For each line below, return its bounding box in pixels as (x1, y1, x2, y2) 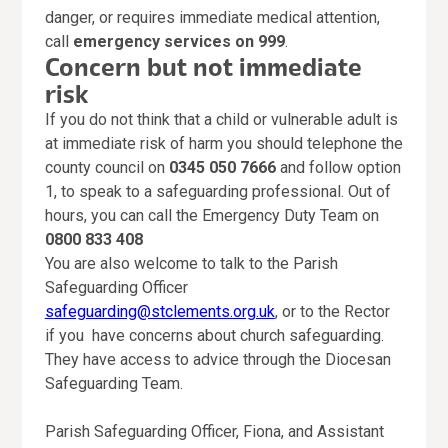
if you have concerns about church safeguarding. (44, 326, 384, 346)
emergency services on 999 (72, 32, 285, 52)
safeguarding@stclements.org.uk (44, 302, 275, 322)
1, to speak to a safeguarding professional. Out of (44, 182, 391, 202)
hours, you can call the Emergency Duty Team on (44, 206, 379, 226)
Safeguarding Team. (44, 374, 187, 394)
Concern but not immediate (44, 50, 362, 86)
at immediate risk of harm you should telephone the (44, 134, 403, 154)
